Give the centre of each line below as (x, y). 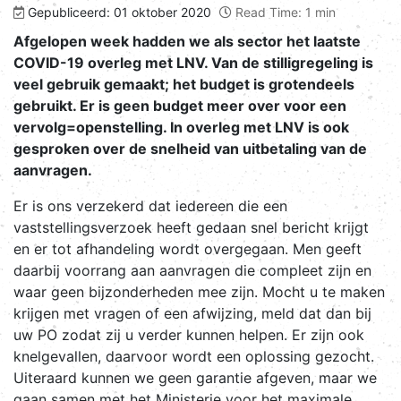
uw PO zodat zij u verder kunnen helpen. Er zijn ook (189, 334)
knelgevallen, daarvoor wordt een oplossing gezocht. (194, 356)
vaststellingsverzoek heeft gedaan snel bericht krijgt (191, 227)
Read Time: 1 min (286, 12)
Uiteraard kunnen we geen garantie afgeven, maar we (195, 377)
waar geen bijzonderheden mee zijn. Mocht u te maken (199, 291)
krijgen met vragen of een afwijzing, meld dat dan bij (192, 313)
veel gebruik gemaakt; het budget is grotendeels (184, 84)
